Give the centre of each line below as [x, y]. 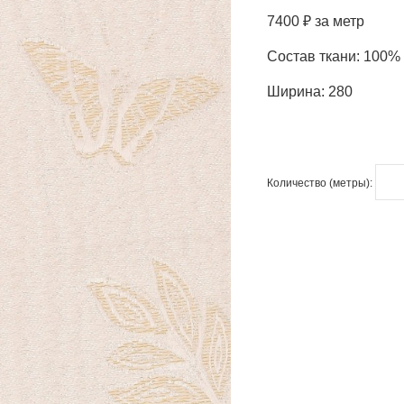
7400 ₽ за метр [316, 21]
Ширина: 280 [310, 92]
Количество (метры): [321, 183]
